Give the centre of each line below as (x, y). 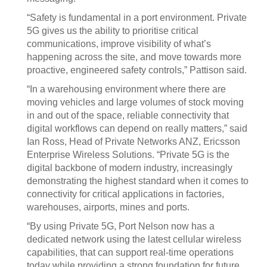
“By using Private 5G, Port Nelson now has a (121, 226)
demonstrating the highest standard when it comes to (138, 181)
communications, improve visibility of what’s (119, 44)
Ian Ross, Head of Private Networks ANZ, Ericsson (133, 142)
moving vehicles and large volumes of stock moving (135, 102)
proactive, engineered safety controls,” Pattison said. (137, 70)
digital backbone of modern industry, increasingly (130, 168)
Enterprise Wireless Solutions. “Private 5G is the (128, 155)
